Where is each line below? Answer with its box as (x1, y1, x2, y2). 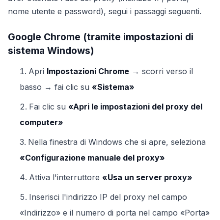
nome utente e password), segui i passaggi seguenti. (8, 6, 201, 16)
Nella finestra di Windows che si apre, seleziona (28, 137, 206, 147)
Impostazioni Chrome (47, 66, 129, 76)
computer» (20, 117, 63, 127)
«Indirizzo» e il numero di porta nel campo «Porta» (20, 208, 210, 218)
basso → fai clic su (20, 82, 92, 92)
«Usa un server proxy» (102, 172, 192, 182)
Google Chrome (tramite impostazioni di (8, 31, 193, 43)
